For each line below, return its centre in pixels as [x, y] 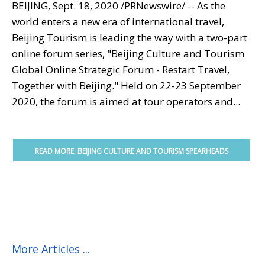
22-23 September [200, 85]
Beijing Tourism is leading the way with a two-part [130, 37]
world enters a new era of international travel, [118, 21]
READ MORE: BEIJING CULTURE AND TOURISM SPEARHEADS [132, 151]
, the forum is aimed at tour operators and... [138, 101]
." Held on [136, 85]
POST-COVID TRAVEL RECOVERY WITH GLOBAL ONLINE [132, 174]
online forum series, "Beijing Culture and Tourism [128, 53]
